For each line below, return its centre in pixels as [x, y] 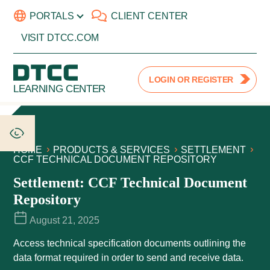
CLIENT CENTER [150, 16]
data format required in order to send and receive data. [128, 258]
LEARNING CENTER [59, 89]
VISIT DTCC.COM [60, 38]
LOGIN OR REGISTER [191, 79]
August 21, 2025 [64, 221]
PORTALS [52, 16]
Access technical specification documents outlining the [130, 243]
